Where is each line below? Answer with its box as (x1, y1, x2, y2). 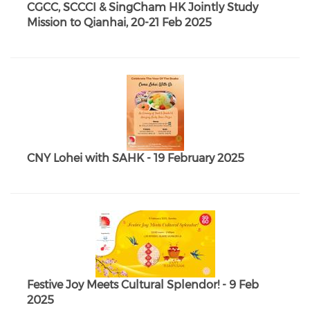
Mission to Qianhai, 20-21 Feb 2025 (27, 16, 212, 29)
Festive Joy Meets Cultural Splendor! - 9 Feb (27, 278, 259, 291)
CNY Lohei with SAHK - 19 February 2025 (27, 152, 244, 165)
